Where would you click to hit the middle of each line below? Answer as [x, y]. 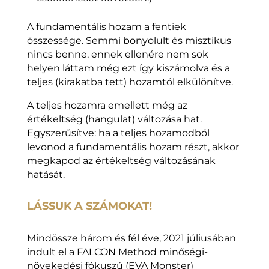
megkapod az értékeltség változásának [121, 161]
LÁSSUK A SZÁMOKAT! [89, 206]
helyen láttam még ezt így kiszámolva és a [128, 68]
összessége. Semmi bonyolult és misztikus [129, 41]
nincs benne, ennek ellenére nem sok [117, 55]
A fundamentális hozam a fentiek [106, 27]
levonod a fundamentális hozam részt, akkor [133, 147]
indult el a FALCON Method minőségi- [117, 252]
